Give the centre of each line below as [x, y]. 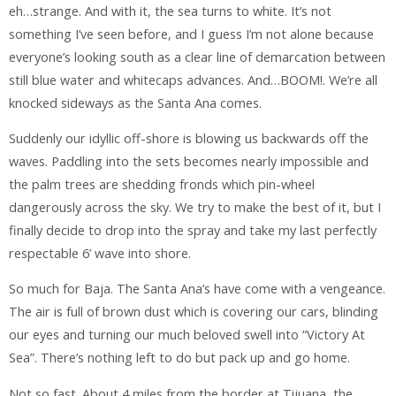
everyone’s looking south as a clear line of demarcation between [197, 57]
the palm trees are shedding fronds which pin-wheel [162, 184]
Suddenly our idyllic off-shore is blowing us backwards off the [189, 138]
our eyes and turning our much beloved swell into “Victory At [187, 335]
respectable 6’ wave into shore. [100, 253]
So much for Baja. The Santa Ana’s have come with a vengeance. [197, 289]
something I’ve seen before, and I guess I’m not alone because [191, 34]
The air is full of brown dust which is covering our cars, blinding [194, 312]
